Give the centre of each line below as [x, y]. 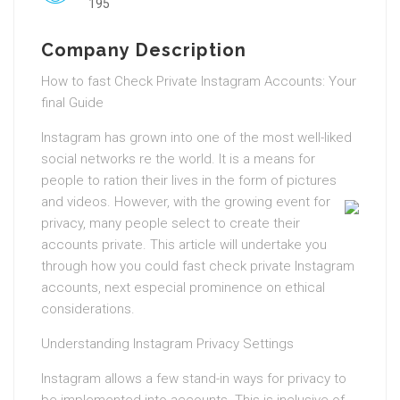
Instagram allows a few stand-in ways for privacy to [194, 379]
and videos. [76, 202]
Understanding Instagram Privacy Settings [167, 344]
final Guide [72, 103]
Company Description [144, 50]
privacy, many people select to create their [171, 223]
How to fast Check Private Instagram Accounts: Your [199, 81]
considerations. [88, 309]
